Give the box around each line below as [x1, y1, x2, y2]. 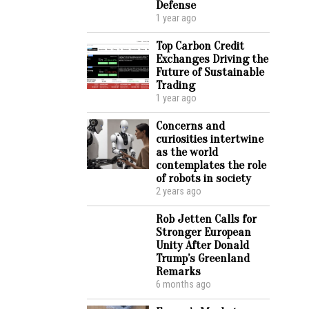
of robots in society [156, 171, 251, 186]
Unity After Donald [156, 238, 249, 252]
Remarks [156, 264, 201, 279]
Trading [156, 78, 195, 92]
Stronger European [156, 225, 251, 239]
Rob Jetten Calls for [156, 212, 257, 226]
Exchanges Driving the [156, 52, 268, 66]
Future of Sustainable [156, 65, 264, 79]
